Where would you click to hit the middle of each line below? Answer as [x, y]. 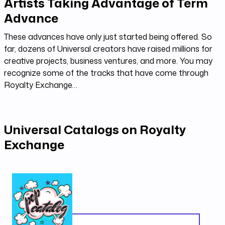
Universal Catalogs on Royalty [95, 130]
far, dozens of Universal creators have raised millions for [108, 49]
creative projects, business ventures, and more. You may [108, 61]
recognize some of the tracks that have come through [106, 73]
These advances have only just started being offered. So [108, 37]
